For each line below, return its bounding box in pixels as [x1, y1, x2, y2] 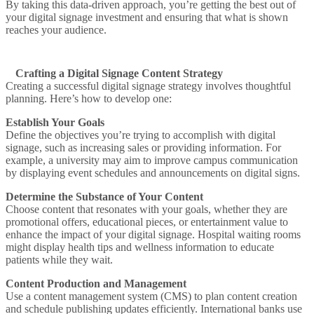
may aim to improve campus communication [100, 153, 298, 166]
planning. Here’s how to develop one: [6, 92, 172, 104]
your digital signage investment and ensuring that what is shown [6, 11, 288, 23]
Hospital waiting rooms [198, 228, 301, 240]
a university [48, 153, 100, 166]
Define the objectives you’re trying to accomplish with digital [6, 128, 275, 141]
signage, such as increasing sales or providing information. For [6, 141, 281, 153]
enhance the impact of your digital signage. [6, 228, 198, 240]
